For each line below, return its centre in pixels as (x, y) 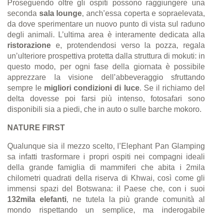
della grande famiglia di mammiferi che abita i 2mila (106, 167)
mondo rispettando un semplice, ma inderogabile (106, 210)
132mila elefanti (37, 199)
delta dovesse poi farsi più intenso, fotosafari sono (106, 98)
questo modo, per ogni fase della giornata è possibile (106, 66)
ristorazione (29, 45)
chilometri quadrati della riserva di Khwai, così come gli (106, 178)
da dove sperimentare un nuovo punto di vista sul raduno (106, 24)
